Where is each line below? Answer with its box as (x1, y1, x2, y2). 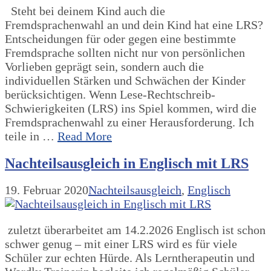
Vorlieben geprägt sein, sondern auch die (5, 59, 204, 73)
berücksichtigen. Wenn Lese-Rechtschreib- (5, 87, 215, 101)
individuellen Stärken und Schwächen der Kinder (5, 73, 246, 87)
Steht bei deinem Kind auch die (5, 4, 165, 18)
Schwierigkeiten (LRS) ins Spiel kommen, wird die (5, 101, 256, 115)
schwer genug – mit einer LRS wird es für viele (5, 237, 237, 251)
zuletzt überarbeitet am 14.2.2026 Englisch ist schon (5, 223, 266, 237)
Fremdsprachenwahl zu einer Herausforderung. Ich (5, 115, 254, 129)
